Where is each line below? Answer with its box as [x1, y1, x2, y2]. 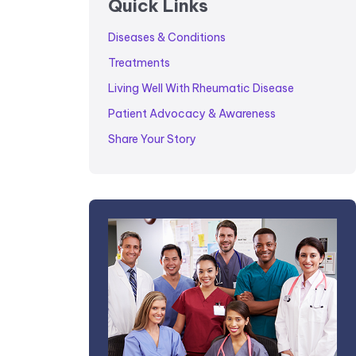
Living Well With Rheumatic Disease [108, 81, 294, 95]
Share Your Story [108, 132, 196, 146]
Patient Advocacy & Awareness [108, 106, 276, 121]
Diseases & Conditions [108, 30, 226, 44]
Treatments [108, 56, 170, 70]
